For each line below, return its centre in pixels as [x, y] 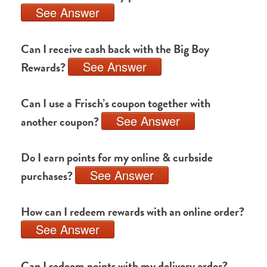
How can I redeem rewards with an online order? [133, 212]
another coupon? [61, 122]
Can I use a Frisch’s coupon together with [116, 103]
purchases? [48, 176]
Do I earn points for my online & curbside [117, 157]
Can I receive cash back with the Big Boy [115, 49]
